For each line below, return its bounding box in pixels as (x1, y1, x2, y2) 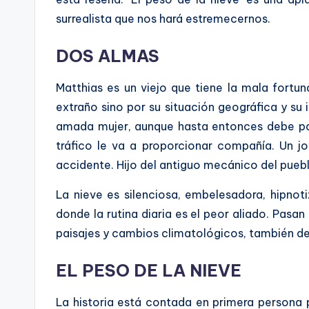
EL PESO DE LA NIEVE (56, 260, 241, 281)
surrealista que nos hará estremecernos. (56, 12, 270, 26)
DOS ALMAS (56, 46, 159, 66)
